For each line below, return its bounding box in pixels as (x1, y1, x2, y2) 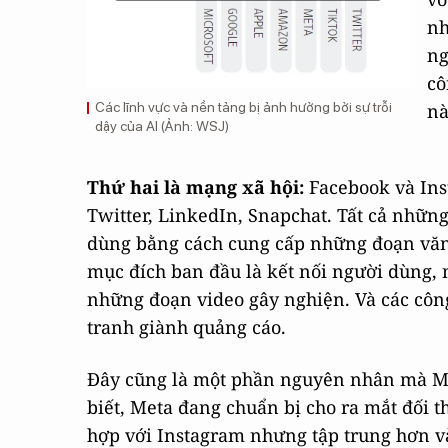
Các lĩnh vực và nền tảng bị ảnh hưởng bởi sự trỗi (95, 98, 392, 115)
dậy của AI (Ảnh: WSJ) (95, 117, 229, 134)
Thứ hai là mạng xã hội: (87, 175, 304, 199)
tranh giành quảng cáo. (87, 315, 286, 339)
